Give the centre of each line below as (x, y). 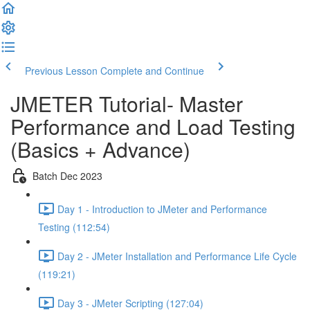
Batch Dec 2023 (67, 175)
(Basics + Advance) (100, 149)
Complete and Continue (152, 71)
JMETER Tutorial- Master (127, 103)
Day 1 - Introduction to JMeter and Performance (162, 209)
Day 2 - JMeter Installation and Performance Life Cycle (177, 256)
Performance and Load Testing (153, 126)
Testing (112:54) (74, 227)
